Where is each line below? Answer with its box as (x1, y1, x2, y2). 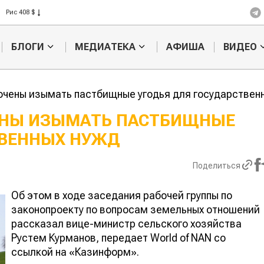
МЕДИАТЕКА (74, 41, 136, 53)
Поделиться (192, 161, 240, 171)
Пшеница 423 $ (6, 21, 53, 29)
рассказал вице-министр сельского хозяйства (11, 217, 242, 230)
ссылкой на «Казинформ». (11, 245, 141, 258)
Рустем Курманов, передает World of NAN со (11, 231, 226, 244)
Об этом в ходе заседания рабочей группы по (11, 189, 232, 202)
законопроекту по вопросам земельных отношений (11, 203, 260, 216)
